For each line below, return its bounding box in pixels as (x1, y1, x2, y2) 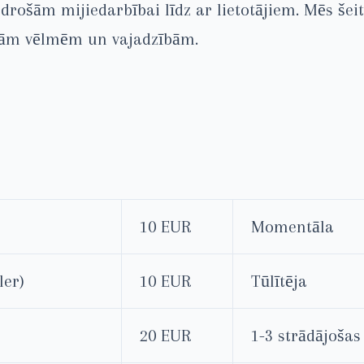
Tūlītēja (251, 271, 307, 291)
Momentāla (251, 216, 334, 236)
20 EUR (140, 325, 191, 345)
